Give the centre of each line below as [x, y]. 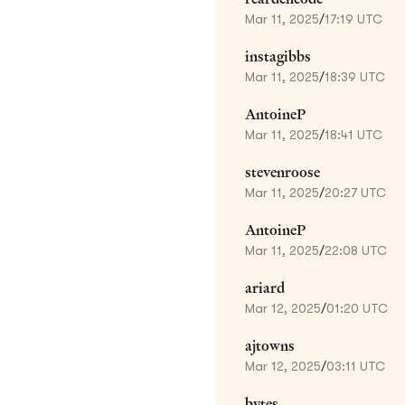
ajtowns [270, 345]
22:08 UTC [356, 250]
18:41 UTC [353, 134]
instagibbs [278, 56]
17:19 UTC [353, 19]
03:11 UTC [356, 366]
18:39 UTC [355, 76]
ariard [265, 287]
